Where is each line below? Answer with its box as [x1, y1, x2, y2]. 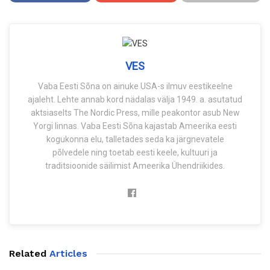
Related [9, 248, 49, 260]
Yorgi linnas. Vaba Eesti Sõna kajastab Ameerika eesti [33, 121, 237, 131]
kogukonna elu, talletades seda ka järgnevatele [46, 134, 224, 145]
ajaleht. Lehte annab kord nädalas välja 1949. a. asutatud [28, 95, 242, 105]
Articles [49, 248, 87, 260]
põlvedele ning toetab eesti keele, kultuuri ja [52, 148, 218, 158]
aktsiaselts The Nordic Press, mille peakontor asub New [30, 108, 240, 118]
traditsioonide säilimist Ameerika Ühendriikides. [45, 161, 225, 171]
